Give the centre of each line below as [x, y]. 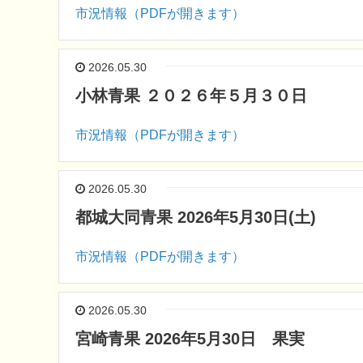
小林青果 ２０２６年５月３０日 [191, 96]
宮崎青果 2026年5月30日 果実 [190, 339]
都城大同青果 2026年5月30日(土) [196, 217]
